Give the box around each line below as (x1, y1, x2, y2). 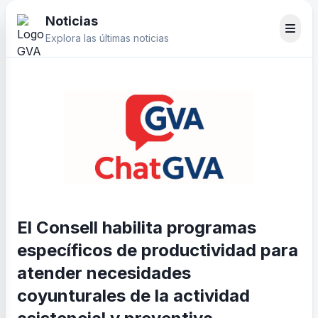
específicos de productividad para (17, 240, 298, 261)
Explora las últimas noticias (45, 32, 169, 44)
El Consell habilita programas (17, 217, 256, 238)
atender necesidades (17, 263, 191, 283)
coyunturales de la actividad (17, 285, 250, 306)
